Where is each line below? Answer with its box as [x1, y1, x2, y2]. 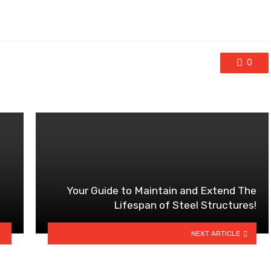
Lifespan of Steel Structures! [114, 199, 256, 212]
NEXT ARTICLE [191, 229, 241, 238]
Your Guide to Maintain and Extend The [67, 184, 256, 197]
